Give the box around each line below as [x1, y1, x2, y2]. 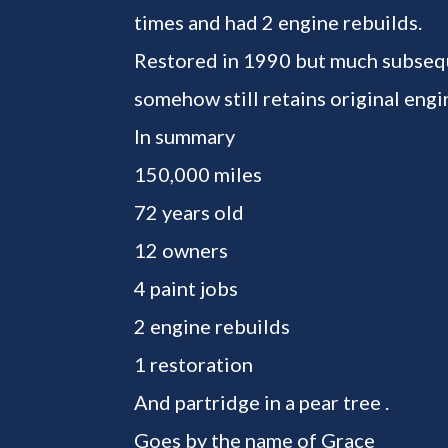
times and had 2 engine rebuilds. [134, 9, 423, 34]
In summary [134, 123, 236, 148]
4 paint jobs [134, 275, 239, 300]
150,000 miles [134, 161, 263, 186]
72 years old [134, 199, 245, 224]
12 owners [134, 237, 229, 262]
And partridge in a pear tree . [134, 389, 390, 414]
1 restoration [134, 351, 254, 376]
